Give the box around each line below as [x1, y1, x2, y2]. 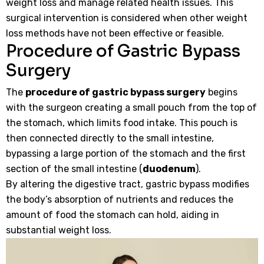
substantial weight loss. [6, 225, 111, 236]
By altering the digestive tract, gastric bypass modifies [6, 179, 249, 190]
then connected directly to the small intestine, [6, 133, 214, 144]
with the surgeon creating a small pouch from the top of [6, 102, 257, 113]
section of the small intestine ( [6, 163, 143, 174]
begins [206, 87, 237, 98]
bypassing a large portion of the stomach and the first [6, 148, 246, 159]
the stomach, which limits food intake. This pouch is [6, 117, 237, 128]
